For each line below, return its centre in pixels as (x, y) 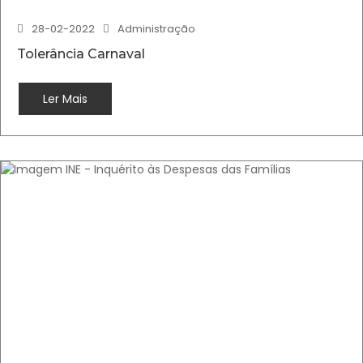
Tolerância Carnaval (81, 54)
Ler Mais (65, 99)
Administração (156, 29)
